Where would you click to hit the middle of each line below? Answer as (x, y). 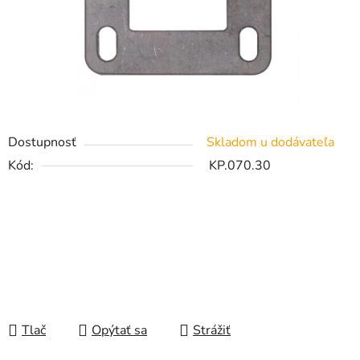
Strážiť (212, 331)
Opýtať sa (119, 331)
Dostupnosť (42, 143)
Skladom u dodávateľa (270, 143)
